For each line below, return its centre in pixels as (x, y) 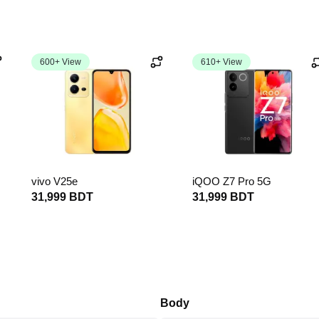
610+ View (221, 62)
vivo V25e (54, 181)
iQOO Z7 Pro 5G (232, 181)
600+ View (61, 62)
